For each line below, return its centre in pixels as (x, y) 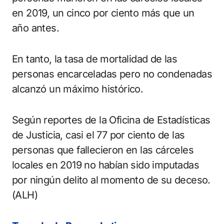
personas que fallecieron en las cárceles (103, 150)
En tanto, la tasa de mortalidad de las (95, 59)
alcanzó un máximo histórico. (78, 89)
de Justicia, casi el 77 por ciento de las (98, 135)
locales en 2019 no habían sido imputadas (105, 165)
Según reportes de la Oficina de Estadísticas (111, 120)
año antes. (36, 28)
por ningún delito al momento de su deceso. (111, 180)
